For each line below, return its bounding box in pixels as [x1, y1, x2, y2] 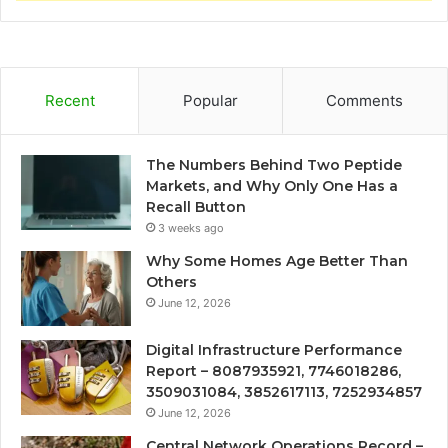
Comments [326, 91, 404, 111]
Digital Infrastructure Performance [146, 341, 402, 360]
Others [146, 273, 197, 292]
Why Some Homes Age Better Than [146, 252, 408, 271]
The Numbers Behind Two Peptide [146, 156, 402, 175]
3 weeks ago [158, 221, 224, 236]
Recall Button [146, 198, 246, 217]
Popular [182, 91, 238, 111]
